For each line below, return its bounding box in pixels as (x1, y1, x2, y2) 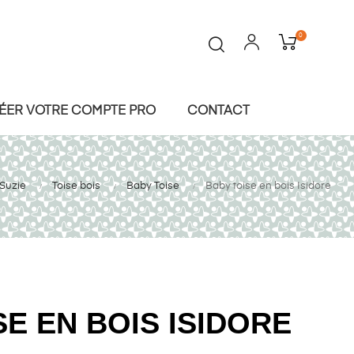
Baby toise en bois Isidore (205, 181, 331, 191)
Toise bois (52, 181, 100, 191)
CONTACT (186, 105, 250, 118)
